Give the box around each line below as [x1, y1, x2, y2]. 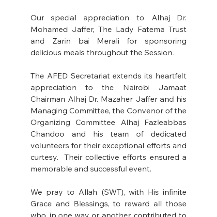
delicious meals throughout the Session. [30, 47, 176, 57]
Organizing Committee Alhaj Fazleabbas [30, 117, 187, 127]
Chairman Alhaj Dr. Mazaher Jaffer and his [30, 93, 187, 104]
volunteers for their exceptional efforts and [30, 140, 187, 150]
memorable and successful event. [30, 163, 153, 173]
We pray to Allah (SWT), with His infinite [30, 186, 187, 197]
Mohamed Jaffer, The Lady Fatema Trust [30, 24, 187, 34]
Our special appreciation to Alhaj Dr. [30, 12, 187, 22]
